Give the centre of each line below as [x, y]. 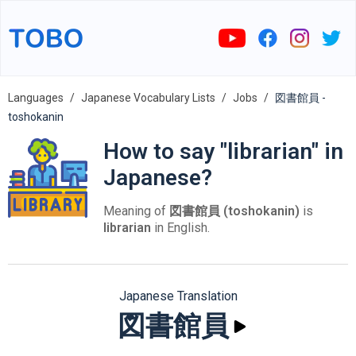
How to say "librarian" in [223, 151]
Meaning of [136, 211]
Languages [36, 98]
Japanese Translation [178, 296]
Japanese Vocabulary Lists [148, 98]
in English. [180, 228]
